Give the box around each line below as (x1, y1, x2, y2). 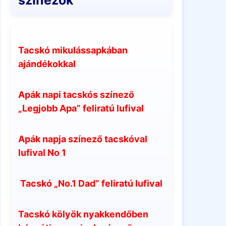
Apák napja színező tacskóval (18, 133, 147, 144)
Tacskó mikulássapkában (18, 44, 128, 55)
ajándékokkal (18, 58, 76, 69)
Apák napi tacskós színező (18, 89, 134, 100)
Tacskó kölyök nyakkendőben (18, 208, 148, 219)
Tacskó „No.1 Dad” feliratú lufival (20, 178, 162, 189)
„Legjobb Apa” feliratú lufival (18, 102, 144, 114)
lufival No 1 (18, 147, 66, 158)
